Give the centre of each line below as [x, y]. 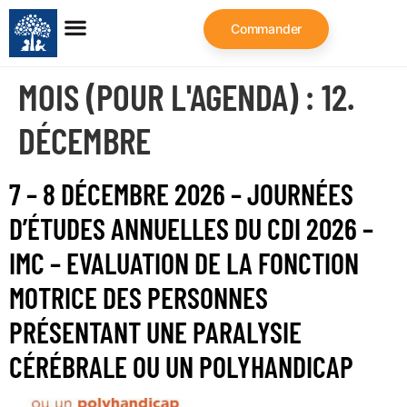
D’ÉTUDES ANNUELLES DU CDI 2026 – [191, 228]
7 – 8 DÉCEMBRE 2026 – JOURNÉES [181, 194]
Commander [267, 29]
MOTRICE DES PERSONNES [139, 297]
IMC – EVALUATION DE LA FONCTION [184, 263]
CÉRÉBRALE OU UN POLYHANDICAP [181, 366]
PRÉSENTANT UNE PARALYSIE [155, 332]
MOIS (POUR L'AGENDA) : [170, 96]
